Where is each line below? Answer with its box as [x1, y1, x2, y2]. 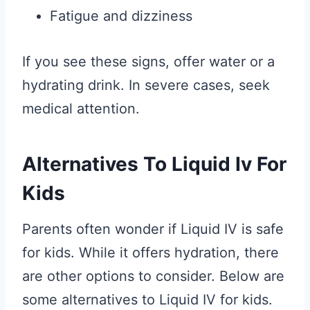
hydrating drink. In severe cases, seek [22, 76, 270, 93]
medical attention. [22, 100, 140, 117]
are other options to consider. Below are [22, 267, 284, 284]
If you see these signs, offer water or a [22, 53, 275, 70]
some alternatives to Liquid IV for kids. [22, 291, 273, 308]
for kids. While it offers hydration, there [22, 244, 279, 261]
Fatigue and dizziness [50, 7, 192, 24]
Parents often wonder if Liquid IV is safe [22, 220, 284, 237]
